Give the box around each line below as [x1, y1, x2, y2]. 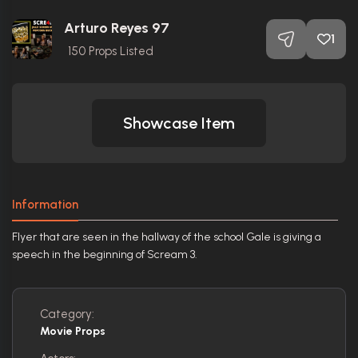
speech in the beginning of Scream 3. [12, 247, 197, 261]
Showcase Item [123, 113, 235, 133]
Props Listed [86, 43, 153, 58]
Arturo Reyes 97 [64, 18, 170, 37]
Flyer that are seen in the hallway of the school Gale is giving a [12, 229, 321, 244]
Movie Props [40, 324, 105, 338]
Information [12, 197, 78, 212]
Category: [40, 306, 94, 321]
